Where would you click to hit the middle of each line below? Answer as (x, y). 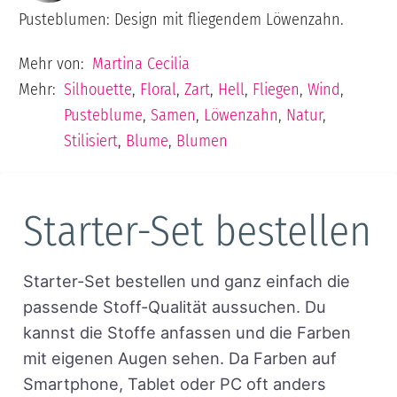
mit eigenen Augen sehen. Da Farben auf (179, 358)
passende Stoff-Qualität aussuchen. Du (174, 307)
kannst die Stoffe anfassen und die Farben (187, 333)
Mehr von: (51, 63)
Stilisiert (91, 140)
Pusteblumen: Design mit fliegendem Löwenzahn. (181, 19)
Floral (159, 89)
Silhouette (98, 89)
